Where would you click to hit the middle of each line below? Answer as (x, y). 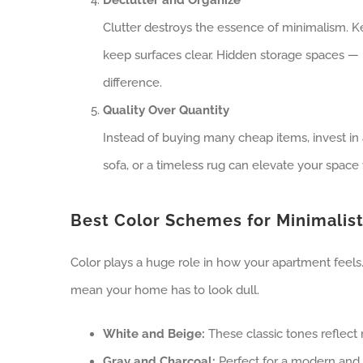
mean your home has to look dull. (164, 290)
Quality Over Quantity (166, 110)
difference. (132, 82)
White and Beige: (154, 333)
